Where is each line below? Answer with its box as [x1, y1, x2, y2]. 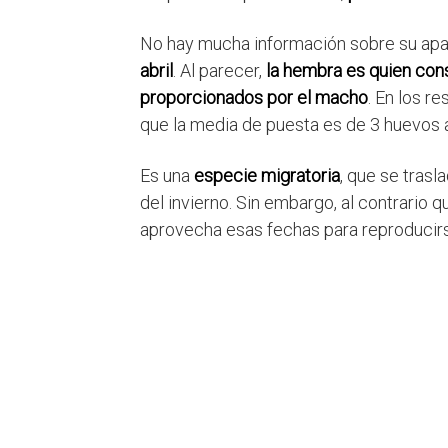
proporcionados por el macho [140, 87, 368, 109]
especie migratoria [194, 165, 340, 187]
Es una [140, 165, 194, 187]
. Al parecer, [173, 60, 266, 82]
